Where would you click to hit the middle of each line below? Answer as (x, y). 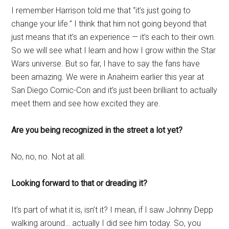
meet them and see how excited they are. (86, 104)
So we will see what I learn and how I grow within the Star (114, 51)
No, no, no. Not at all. (49, 157)
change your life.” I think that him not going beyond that (109, 24)
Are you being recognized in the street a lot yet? (97, 130)
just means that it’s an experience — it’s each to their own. (114, 37)
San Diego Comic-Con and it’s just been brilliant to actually (114, 90)
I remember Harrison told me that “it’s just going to (101, 11)
